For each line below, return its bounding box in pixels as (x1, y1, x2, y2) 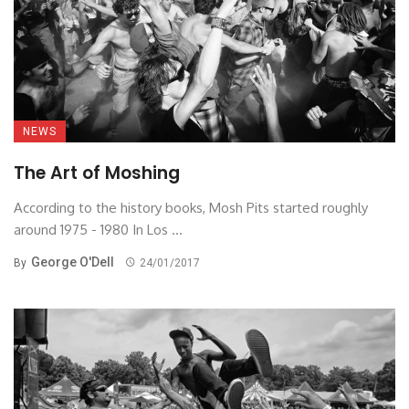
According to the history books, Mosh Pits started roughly (14, 198, 368, 216)
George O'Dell (31, 254, 114, 269)
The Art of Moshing (14, 160, 180, 185)
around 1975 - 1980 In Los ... (14, 220, 183, 238)
